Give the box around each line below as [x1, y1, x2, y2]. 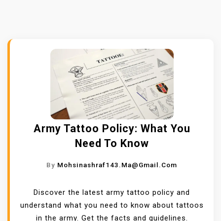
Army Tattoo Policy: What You [33, 122, 190, 135]
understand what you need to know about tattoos [20, 201, 204, 210]
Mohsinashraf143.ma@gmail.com [57, 161, 177, 169]
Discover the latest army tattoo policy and [34, 188, 190, 197]
